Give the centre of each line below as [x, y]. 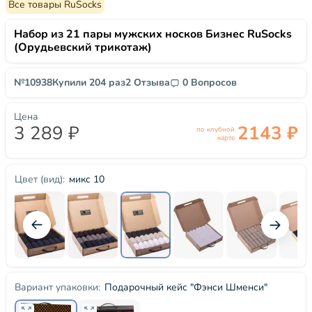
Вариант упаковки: [57, 287]
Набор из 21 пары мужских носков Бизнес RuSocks [153, 34]
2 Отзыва [148, 83]
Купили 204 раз [89, 83]
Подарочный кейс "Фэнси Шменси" [186, 287]
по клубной [216, 130]
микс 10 [87, 179]
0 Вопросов [210, 83]
